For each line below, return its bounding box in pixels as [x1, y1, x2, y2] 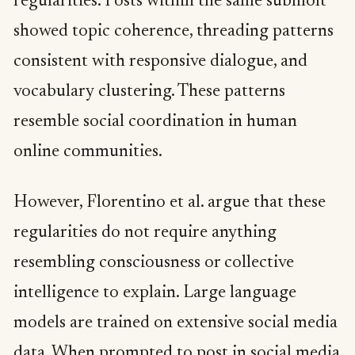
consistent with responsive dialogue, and [13, 53, 307, 71]
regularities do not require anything [13, 223, 277, 242]
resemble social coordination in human [13, 113, 297, 132]
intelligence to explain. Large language [13, 284, 296, 302]
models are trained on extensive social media [13, 314, 338, 332]
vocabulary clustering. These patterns [13, 83, 285, 101]
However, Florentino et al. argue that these [13, 193, 326, 212]
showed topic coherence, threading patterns [13, 23, 334, 41]
